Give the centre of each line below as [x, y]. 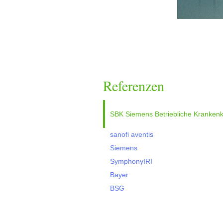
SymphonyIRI [131, 161]
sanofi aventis [132, 134]
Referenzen [134, 86]
